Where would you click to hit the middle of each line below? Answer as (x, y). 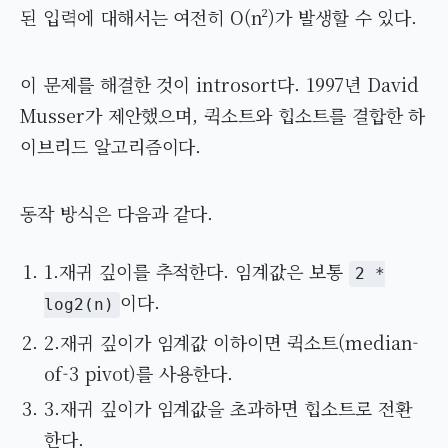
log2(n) (79, 305)
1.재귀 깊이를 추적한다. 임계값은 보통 (196, 271)
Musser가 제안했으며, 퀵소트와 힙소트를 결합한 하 (223, 115)
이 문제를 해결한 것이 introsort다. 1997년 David (220, 84)
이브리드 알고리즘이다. (111, 146)
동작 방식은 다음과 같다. (117, 213)
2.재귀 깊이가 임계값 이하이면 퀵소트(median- (232, 342)
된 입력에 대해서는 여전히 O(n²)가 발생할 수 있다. (219, 17)
